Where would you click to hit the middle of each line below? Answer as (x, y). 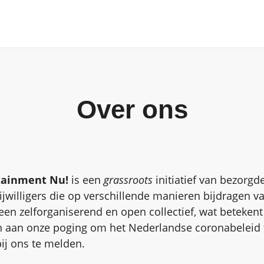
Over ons (132, 109)
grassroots (128, 180)
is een (86, 180)
